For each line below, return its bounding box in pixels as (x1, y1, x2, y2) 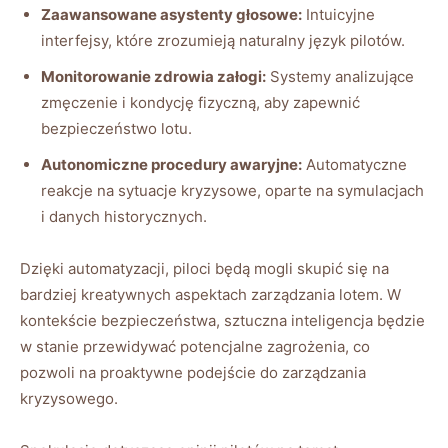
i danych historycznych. (41, 207, 207, 227)
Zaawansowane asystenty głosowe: (41, 5, 302, 25)
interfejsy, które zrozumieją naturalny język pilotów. (41, 31, 405, 51)
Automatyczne (302, 155, 407, 175)
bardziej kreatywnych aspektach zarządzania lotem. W (20, 285, 401, 305)
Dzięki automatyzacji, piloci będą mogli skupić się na (20, 259, 389, 279)
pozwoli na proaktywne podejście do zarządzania (20, 363, 366, 383)
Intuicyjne (302, 5, 375, 25)
